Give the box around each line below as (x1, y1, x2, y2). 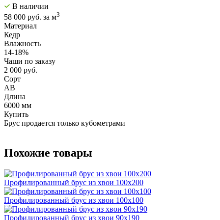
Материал (4, 22, 37, 30)
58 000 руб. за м (4, 13, 56, 22)
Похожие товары (4, 146, 92, 160)
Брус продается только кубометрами (4, 119, 125, 128)
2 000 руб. (4, 66, 37, 75)
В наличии (10, 1, 49, 10)
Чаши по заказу (4, 57, 55, 66)
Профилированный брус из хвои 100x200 (4, 178, 143, 187)
